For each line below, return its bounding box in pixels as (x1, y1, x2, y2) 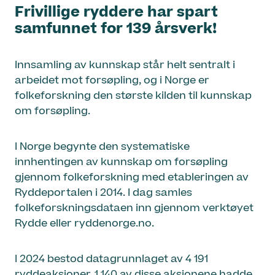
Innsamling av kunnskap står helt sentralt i (15, 58, 235, 73)
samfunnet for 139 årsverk (15, 18, 212, 40)
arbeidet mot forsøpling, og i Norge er (15, 73, 209, 88)
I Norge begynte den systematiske (15, 139, 190, 155)
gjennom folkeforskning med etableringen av (15, 170, 249, 185)
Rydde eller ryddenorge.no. (15, 216, 154, 231)
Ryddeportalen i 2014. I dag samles (15, 185, 192, 201)
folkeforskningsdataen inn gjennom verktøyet (15, 201, 254, 216)
